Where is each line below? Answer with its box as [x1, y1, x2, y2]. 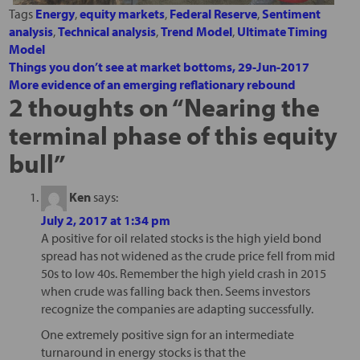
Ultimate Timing [236, 22, 327, 39]
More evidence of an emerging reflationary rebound [8, 76, 296, 92]
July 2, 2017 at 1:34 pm [40, 211, 170, 228]
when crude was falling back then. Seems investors [40, 282, 310, 299]
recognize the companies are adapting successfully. [40, 300, 313, 317]
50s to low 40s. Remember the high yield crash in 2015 [40, 264, 326, 281]
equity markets [79, 5, 165, 22]
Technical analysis [57, 22, 156, 39]
